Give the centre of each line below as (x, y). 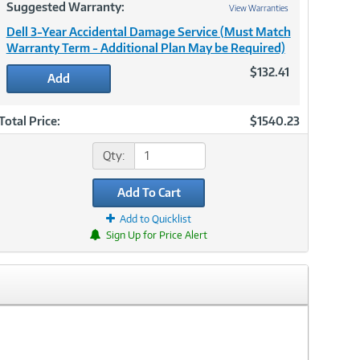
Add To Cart (149, 192)
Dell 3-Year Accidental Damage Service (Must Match (148, 31)
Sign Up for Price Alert (157, 235)
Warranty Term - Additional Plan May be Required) (145, 47)
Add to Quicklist (156, 219)
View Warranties (259, 8)
